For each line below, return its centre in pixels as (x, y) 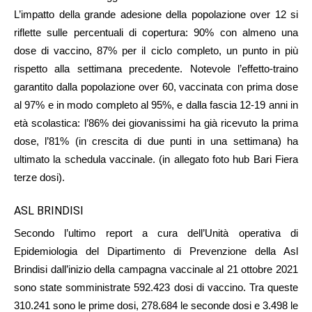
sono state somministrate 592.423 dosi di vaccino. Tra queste (156, 287)
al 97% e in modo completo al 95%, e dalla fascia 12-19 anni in (156, 104)
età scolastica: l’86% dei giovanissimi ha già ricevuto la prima (156, 123)
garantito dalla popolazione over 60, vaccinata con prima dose (156, 86)
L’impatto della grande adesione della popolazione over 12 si (156, 14)
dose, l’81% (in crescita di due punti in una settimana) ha (156, 141)
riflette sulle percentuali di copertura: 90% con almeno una (156, 32)
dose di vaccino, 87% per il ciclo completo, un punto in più (156, 50)
